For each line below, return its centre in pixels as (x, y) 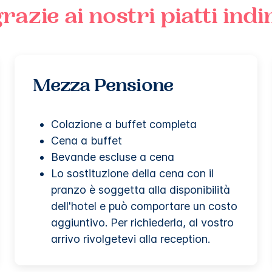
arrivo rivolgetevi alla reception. (131, 239)
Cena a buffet (87, 140)
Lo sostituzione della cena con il (132, 173)
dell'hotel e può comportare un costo (144, 206)
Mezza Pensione (103, 87)
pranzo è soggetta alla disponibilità (141, 189)
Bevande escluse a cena (113, 157)
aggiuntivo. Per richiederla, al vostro (142, 222)
